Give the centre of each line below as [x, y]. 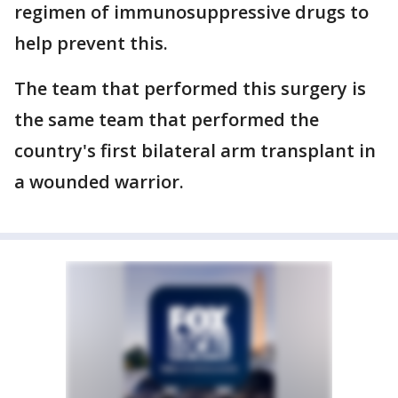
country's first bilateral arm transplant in [195, 151]
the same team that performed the [167, 119]
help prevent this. [91, 43]
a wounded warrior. [99, 182]
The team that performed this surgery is [190, 88]
